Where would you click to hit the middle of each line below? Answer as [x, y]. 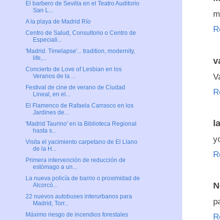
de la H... [44, 149]
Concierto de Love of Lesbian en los [73, 69]
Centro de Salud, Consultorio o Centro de [81, 33]
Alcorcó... [45, 185]
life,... [40, 58]
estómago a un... [55, 167]
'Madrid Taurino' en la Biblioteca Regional [81, 124]
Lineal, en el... [51, 95]
